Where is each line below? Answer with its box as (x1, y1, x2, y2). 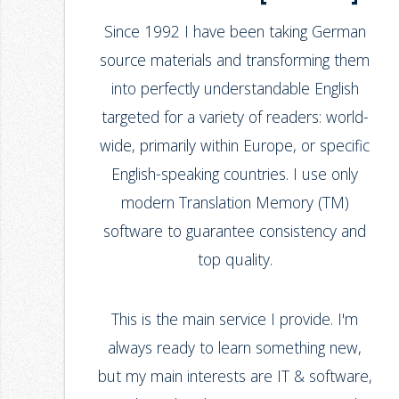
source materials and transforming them (100, 48, 370, 70)
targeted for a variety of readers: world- (101, 105, 369, 127)
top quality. (197, 248, 273, 270)
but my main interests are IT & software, (97, 364, 372, 387)
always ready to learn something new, (108, 336, 362, 358)
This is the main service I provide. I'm (111, 307, 359, 330)
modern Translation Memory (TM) (120, 191, 349, 213)
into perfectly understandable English (110, 77, 359, 99)
